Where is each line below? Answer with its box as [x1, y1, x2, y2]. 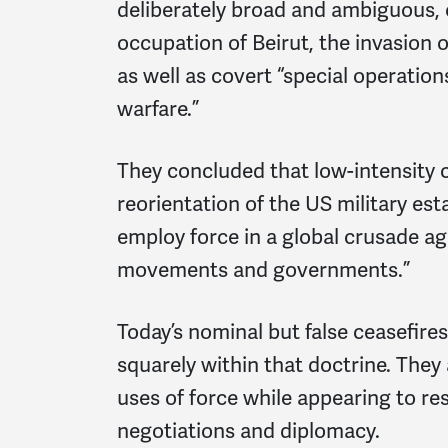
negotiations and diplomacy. [117, 417, 380, 444]
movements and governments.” [117, 257, 410, 284]
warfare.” [117, 96, 199, 123]
